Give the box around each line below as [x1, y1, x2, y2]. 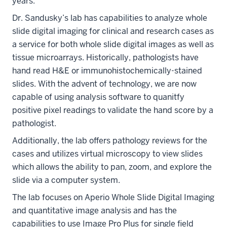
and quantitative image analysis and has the [12, 205, 177, 216]
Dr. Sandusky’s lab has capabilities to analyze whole [12, 13, 207, 23]
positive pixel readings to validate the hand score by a [12, 105, 213, 116]
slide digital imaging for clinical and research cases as [12, 26, 214, 36]
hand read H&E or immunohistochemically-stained [12, 65, 202, 76]
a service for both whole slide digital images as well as [12, 39, 214, 50]
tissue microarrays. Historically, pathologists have [12, 52, 199, 63]
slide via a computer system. [12, 175, 120, 185]
